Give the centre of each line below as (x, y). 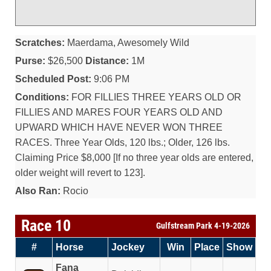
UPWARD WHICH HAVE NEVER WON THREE (119, 127)
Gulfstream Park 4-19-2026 (203, 226)
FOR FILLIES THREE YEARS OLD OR (155, 97)
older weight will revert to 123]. (80, 173)
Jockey (128, 247)
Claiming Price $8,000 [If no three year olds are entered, (134, 158)
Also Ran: (38, 191)
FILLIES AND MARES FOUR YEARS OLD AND (119, 112)
